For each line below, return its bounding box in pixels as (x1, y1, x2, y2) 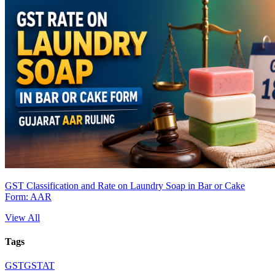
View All (5, 212, 40, 223)
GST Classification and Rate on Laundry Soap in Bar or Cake (5, 180, 245, 191)
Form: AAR (5, 191, 52, 202)
